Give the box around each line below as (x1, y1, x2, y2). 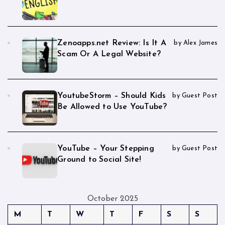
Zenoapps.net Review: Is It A (57, 39, 166, 47)
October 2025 (87, 194, 138, 203)
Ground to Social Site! (57, 155, 142, 164)
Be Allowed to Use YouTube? (57, 102, 167, 111)
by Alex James (174, 39, 217, 46)
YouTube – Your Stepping (57, 144, 154, 153)
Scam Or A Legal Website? (57, 50, 161, 58)
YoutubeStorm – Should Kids (57, 91, 166, 100)
